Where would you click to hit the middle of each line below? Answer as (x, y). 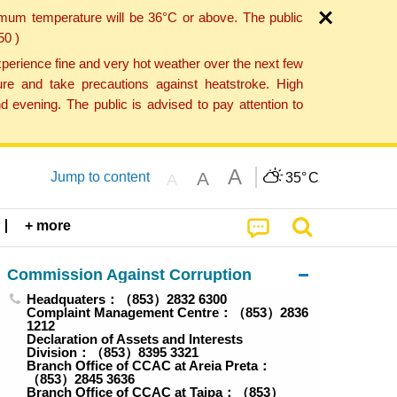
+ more (48, 226)
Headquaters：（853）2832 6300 (127, 300)
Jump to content (100, 176)
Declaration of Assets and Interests (135, 339)
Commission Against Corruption (129, 274)
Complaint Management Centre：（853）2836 (168, 313)
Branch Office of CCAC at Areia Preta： (149, 366)
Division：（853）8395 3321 (113, 353)
